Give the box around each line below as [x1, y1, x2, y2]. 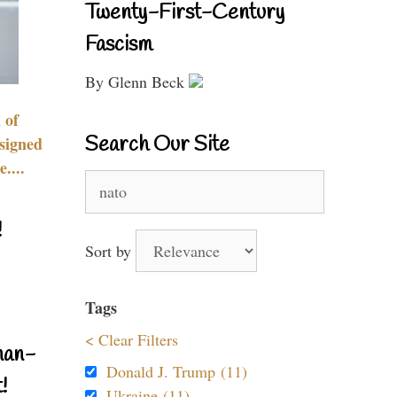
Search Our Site [85, 131, 230, 160]
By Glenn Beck [85, 71, 189, 92]
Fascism [85, 31, 152, 59]
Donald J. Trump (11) [106, 361, 247, 382]
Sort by [85, 240, 136, 261]
